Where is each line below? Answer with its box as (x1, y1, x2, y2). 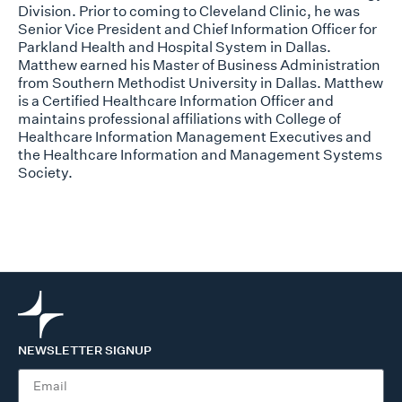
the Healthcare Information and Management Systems (18, 146, 382, 163)
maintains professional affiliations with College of (18, 110, 341, 127)
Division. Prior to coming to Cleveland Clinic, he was (18, 3, 360, 20)
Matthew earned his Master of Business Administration (18, 57, 380, 74)
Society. (18, 164, 73, 181)
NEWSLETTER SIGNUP (18, 342, 152, 358)
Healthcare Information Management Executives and (18, 128, 371, 145)
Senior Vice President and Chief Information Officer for (18, 21, 377, 38)
